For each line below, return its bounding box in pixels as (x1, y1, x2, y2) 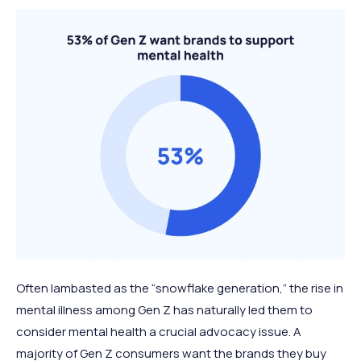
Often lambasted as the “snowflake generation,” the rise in (16, 279, 343, 297)
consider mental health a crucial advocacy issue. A (16, 322, 301, 340)
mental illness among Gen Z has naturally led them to (16, 301, 313, 318)
